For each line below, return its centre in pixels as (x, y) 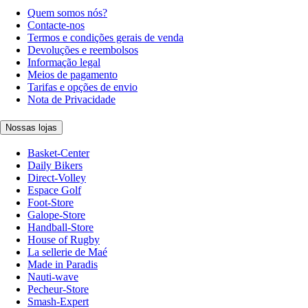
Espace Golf (54, 190)
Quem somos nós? (67, 12)
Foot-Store (51, 203)
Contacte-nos (56, 25)
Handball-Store (60, 228)
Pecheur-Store (58, 289)
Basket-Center (58, 153)
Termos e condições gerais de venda (106, 37)
